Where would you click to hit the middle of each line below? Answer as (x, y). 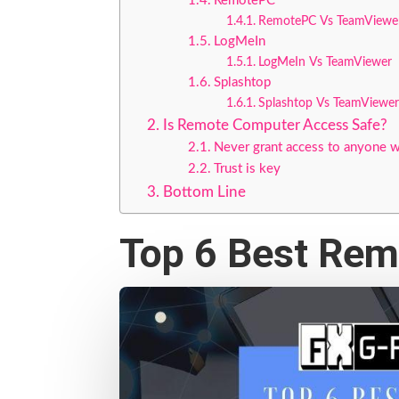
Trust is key (248, 168)
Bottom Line (204, 191)
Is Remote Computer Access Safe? (275, 125)
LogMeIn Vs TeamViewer (325, 62)
